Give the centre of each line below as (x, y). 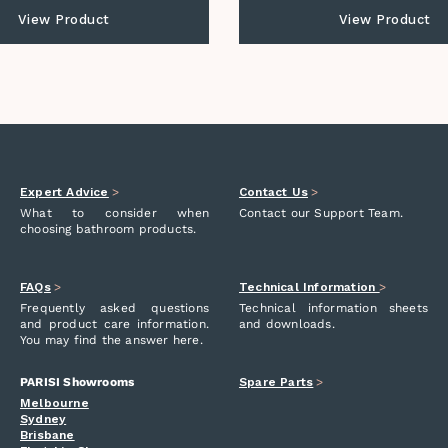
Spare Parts (276, 382)
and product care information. (114, 324)
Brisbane (47, 435)
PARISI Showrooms (77, 382)
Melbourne (54, 403)
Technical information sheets (333, 308)
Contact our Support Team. (321, 213)
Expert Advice (64, 192)
